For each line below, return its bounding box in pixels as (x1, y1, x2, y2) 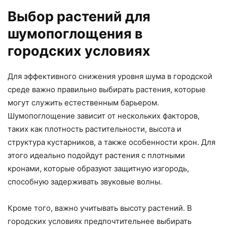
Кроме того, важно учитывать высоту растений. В (8, 203, 192, 213)
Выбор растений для (8, 8, 150, 25)
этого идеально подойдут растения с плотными (8, 150, 185, 161)
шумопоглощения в (8, 25, 143, 43)
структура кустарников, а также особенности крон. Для (8, 137, 215, 147)
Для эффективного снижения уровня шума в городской (8, 71, 212, 82)
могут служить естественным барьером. (8, 98, 159, 108)
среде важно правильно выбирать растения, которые (8, 85, 206, 95)
